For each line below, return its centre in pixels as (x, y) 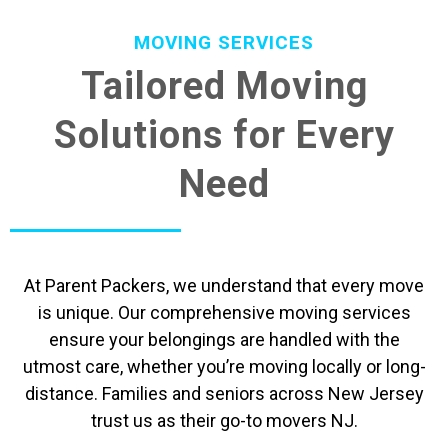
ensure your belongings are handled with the (224, 339)
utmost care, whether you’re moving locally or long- (224, 366)
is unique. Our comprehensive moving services (224, 312)
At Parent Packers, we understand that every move (224, 285)
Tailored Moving (224, 85)
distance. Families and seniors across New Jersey (224, 393)
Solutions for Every (224, 134)
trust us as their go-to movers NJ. (224, 420)
